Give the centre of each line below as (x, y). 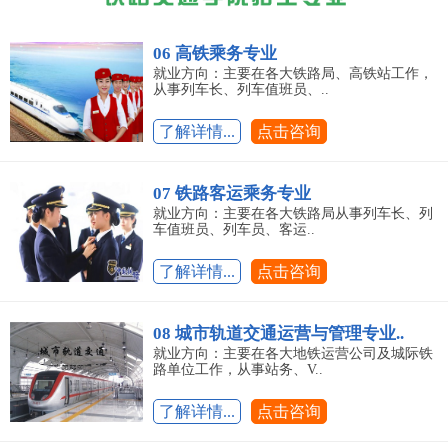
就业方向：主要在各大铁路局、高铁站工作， (293, 74)
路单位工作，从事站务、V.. (238, 370)
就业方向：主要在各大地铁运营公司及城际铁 (293, 354)
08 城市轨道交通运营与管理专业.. (278, 334)
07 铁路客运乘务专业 (232, 194)
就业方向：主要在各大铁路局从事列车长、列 (293, 214)
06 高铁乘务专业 (215, 54)
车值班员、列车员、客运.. (234, 230)
